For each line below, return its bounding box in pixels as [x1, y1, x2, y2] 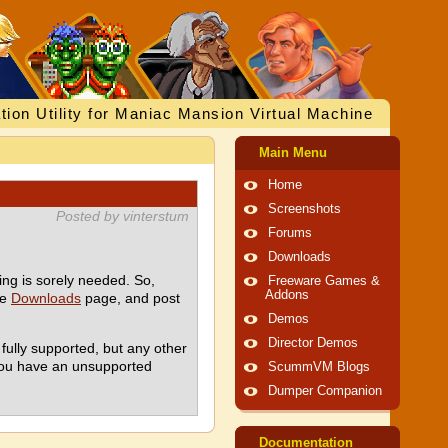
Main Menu [259, 146, 327, 160]
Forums [268, 226, 312, 240]
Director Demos [268, 336, 358, 350]
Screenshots [268, 202, 341, 216]
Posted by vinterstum [56, 208, 189, 224]
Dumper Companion [268, 384, 382, 398]
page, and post [81, 290, 180, 306]
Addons [265, 288, 309, 302]
